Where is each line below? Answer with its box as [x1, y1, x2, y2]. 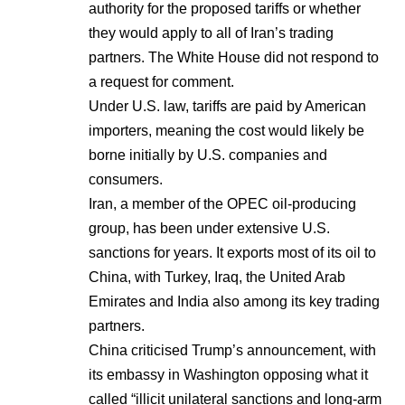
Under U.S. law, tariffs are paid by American [89, 98, 366, 114]
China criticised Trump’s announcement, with [89, 342, 376, 358]
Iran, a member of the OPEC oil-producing [89, 195, 356, 212]
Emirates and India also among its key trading [89, 293, 380, 309]
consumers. [89, 171, 163, 187]
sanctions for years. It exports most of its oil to [89, 244, 376, 260]
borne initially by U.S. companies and [89, 146, 327, 163]
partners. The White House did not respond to [89, 49, 379, 65]
